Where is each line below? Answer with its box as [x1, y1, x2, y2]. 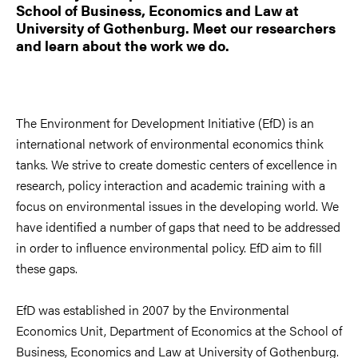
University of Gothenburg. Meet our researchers [16, 18, 336, 38]
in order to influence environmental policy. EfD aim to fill [16, 237, 322, 257]
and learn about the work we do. [16, 35, 229, 55]
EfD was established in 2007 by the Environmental [16, 300, 289, 319]
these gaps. [16, 258, 78, 277]
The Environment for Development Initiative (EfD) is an [16, 113, 314, 132]
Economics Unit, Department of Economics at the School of [16, 320, 342, 340]
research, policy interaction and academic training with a [16, 175, 325, 194]
